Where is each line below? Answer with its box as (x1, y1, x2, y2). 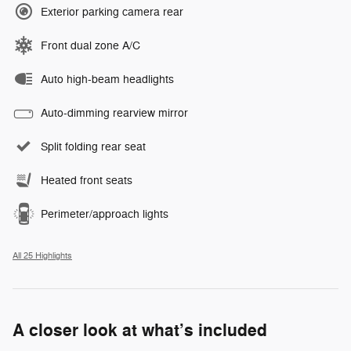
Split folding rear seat (41, 139, 146, 154)
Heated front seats (41, 173, 132, 187)
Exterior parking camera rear (41, 5, 183, 19)
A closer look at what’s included (13, 319, 267, 342)
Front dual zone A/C (41, 38, 140, 52)
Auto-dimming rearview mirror (41, 106, 188, 120)
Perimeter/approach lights (41, 207, 168, 221)
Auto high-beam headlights (41, 72, 174, 86)
